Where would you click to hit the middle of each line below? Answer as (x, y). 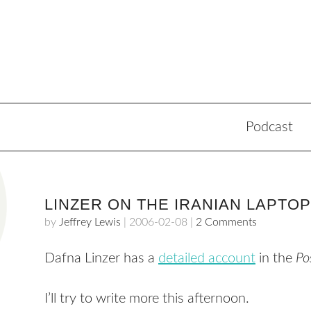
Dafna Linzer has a (101, 258)
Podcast (269, 127)
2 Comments (226, 222)
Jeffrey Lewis (90, 222)
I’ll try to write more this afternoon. (147, 299)
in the (276, 258)
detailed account (207, 258)
